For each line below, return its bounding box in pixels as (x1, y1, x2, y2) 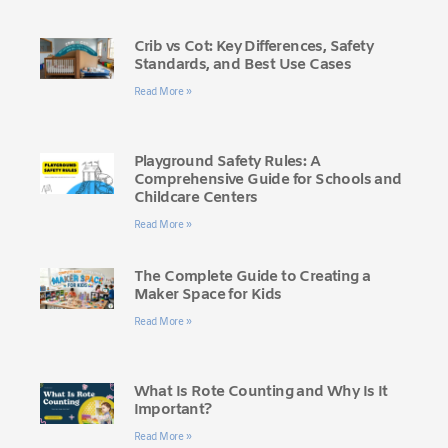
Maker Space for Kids (133, 284, 282, 305)
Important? (133, 399, 212, 420)
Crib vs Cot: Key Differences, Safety (133, 36, 373, 57)
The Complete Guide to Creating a (133, 266, 371, 287)
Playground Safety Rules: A (133, 151, 320, 172)
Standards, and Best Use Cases (133, 54, 352, 75)
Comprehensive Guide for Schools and (133, 169, 402, 190)
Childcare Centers (133, 187, 258, 208)
